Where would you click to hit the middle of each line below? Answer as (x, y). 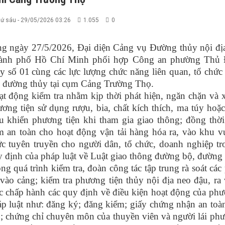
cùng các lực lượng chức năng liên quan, (113, 71)
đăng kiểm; (107, 204)
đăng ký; (64, 204)
